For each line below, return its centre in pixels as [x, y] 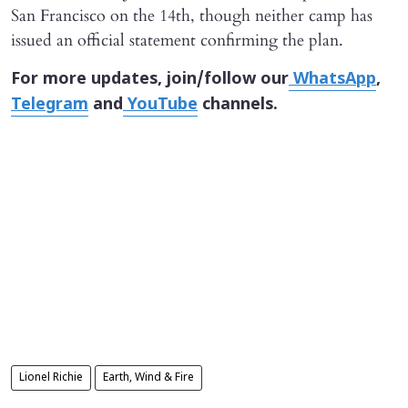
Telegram [50, 106]
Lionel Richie [51, 378]
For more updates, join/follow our [150, 80]
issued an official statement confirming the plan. [177, 41]
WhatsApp [332, 80]
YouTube [160, 106]
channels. [238, 106]
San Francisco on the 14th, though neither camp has [192, 16]
